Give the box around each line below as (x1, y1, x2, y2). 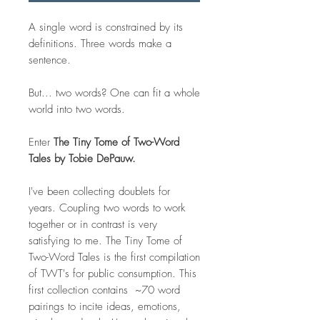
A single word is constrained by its (29, 20, 183, 34)
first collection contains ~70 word (29, 283, 180, 297)
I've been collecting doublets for (29, 184, 170, 199)
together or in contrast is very (29, 217, 157, 231)
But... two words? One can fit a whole (29, 86, 200, 100)
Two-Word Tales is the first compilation (29, 250, 200, 264)
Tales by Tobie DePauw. (29, 151, 136, 166)
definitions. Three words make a (29, 36, 171, 51)
